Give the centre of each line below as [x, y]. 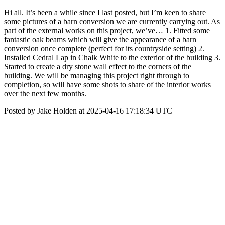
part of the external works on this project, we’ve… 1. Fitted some [107, 30]
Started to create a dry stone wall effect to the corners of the [98, 67]
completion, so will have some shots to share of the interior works [107, 85]
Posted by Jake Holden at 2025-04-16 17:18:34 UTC [88, 111]
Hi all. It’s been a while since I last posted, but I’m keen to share [105, 12]
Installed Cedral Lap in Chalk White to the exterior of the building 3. [112, 58]
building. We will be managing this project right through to [97, 76]
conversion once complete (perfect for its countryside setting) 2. [104, 48]
